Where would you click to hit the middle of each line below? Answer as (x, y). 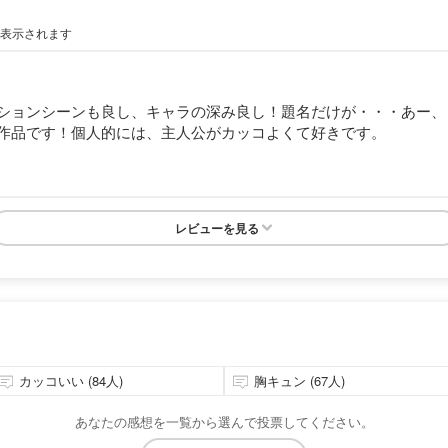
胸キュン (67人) (299, 380)
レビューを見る (217, 227)
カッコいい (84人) (70, 380)
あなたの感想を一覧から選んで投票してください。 (224, 421)
